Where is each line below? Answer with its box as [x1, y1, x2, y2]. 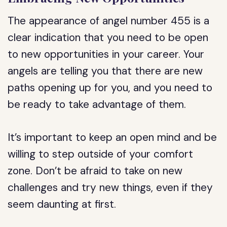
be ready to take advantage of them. [8, 97, 186, 111]
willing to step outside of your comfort [8, 147, 194, 161]
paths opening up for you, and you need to [8, 81, 213, 95]
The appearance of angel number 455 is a [8, 14, 210, 28]
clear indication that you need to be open [8, 30, 209, 45]
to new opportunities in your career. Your [8, 47, 205, 61]
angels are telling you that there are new [8, 64, 203, 78]
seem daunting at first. [8, 197, 117, 211]
